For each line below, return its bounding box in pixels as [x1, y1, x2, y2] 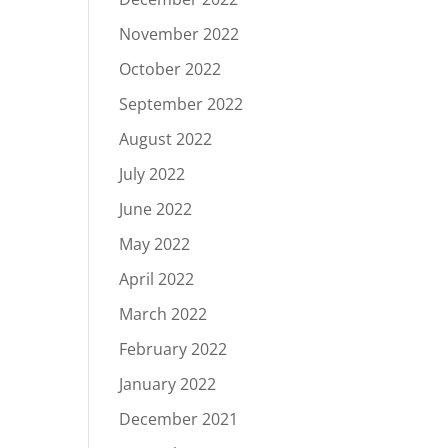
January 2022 [119, 373, 217, 395]
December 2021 [119, 408, 239, 430]
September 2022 [119, 93, 244, 115]
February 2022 [119, 338, 228, 360]
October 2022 [119, 58, 222, 80]
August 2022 [119, 128, 213, 150]
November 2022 [119, 23, 240, 45]
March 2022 [119, 303, 208, 325]
